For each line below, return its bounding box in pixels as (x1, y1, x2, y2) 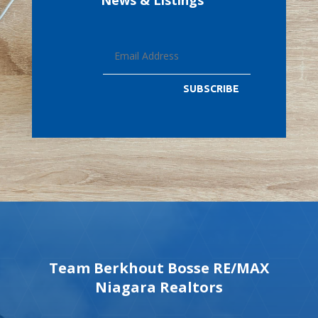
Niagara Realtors (94, 277, 223, 297)
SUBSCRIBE (183, 83, 240, 95)
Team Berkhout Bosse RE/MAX (48, 258, 269, 278)
